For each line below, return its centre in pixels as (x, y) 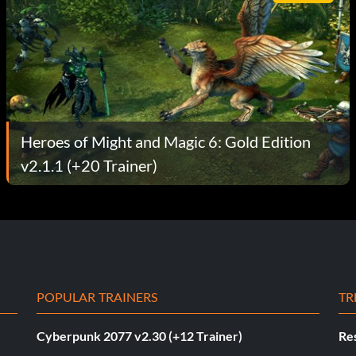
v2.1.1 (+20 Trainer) (89, 165)
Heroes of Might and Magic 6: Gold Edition (166, 141)
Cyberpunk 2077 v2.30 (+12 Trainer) (139, 335)
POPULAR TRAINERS (97, 296)
